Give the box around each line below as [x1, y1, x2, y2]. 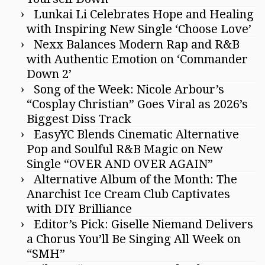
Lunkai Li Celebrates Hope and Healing [34, 7, 254, 21]
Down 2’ [27, 66, 72, 81]
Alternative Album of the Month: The [34, 172, 237, 186]
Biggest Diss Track [27, 111, 131, 126]
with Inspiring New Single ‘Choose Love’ [27, 21, 251, 36]
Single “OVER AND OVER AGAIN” [27, 156, 213, 171]
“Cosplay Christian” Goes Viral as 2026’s [27, 96, 248, 111]
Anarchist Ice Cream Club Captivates [27, 186, 230, 201]
